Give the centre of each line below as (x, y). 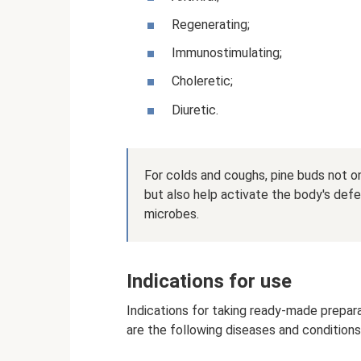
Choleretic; (202, 81)
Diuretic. (195, 110)
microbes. (172, 214)
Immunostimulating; (227, 53)
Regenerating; (211, 25)
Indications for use (209, 281)
